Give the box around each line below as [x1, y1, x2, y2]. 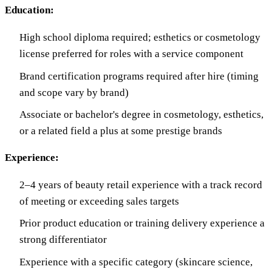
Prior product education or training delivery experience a [19, 217, 265, 229]
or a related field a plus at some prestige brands [19, 124, 222, 137]
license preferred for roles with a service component [19, 48, 243, 60]
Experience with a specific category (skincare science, [19, 256, 253, 268]
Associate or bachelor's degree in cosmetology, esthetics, [19, 108, 263, 120]
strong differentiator [19, 234, 107, 246]
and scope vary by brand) [19, 86, 129, 98]
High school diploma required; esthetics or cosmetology [19, 32, 260, 44]
